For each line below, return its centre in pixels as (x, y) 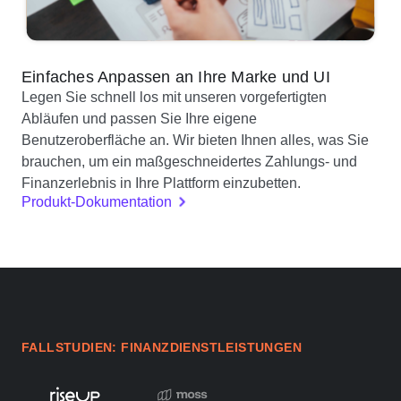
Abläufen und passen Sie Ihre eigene (139, 119)
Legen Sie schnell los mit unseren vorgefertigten (174, 98)
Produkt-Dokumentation (97, 202)
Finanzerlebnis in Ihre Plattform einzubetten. (161, 183)
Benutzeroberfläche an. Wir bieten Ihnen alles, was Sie (195, 141)
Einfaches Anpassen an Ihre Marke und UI (176, 77)
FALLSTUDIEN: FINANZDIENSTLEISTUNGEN (162, 348)
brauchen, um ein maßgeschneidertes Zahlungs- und (189, 162)
